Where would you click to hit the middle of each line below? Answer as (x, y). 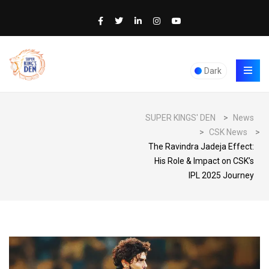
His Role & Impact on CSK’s (204, 161)
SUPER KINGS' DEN (180, 118)
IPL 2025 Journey (221, 175)
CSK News (228, 132)
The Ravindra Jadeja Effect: (201, 147)
